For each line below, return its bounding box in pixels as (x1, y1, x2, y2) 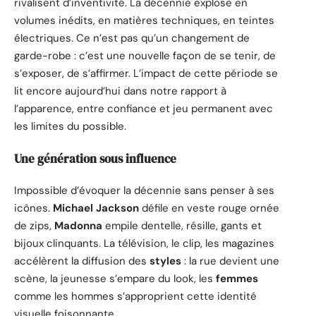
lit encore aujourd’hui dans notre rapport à (14, 84, 226, 99)
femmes (216, 272, 258, 286)
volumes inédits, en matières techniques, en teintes (14, 13, 274, 28)
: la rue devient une (181, 254, 279, 269)
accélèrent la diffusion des (14, 254, 150, 269)
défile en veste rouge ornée (139, 201, 279, 216)
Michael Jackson (53, 201, 139, 216)
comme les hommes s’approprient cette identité (14, 289, 257, 304)
